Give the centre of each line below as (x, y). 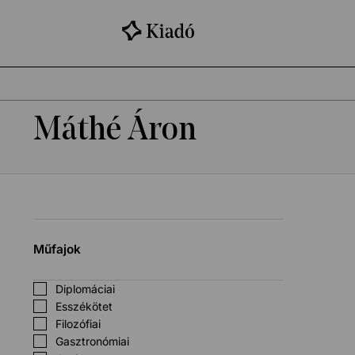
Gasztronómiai (92, 341)
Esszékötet (84, 306)
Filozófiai (78, 323)
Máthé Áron (115, 131)
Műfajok (57, 249)
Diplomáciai (85, 288)
